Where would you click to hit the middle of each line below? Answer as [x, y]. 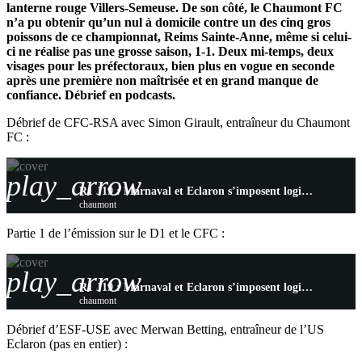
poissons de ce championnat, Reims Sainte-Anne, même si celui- [179, 37]
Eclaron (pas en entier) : [67, 344]
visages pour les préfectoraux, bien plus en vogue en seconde [170, 66]
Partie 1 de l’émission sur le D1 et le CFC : [116, 234]
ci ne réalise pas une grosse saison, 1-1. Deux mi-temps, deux [170, 52]
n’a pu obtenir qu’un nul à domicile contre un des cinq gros [168, 23]
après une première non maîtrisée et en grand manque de [162, 81]
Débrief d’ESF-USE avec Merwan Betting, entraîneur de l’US [165, 330]
